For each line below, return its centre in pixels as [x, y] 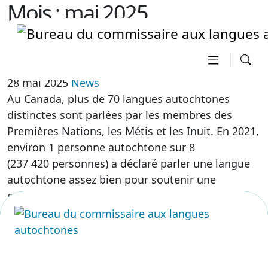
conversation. [42, 196]
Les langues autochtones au [108, 40]
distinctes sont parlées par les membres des [120, 115]
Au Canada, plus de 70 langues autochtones [118, 99]
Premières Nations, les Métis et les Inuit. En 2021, [133, 131]
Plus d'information [54, 221]
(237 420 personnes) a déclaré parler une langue [129, 163]
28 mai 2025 [38, 83]
